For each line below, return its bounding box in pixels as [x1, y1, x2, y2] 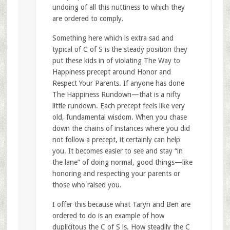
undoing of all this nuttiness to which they [52, 3, 185, 11]
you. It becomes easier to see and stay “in [52, 146, 183, 155]
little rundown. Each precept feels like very [52, 101, 185, 110]
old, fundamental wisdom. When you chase [52, 112, 187, 121]
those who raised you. [52, 180, 122, 189]
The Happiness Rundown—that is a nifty [52, 90, 181, 99]
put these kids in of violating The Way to [52, 56, 180, 65]
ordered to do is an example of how [52, 211, 164, 220]
